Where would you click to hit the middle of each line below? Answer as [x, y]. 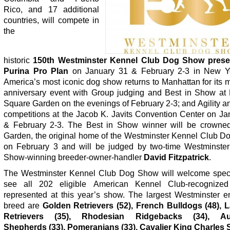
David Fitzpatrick [176, 157]
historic [18, 60]
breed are [23, 205]
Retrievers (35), [37, 216]
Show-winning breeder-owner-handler [74, 157]
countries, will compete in [51, 20]
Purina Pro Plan [36, 71]
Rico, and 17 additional [51, 9]
